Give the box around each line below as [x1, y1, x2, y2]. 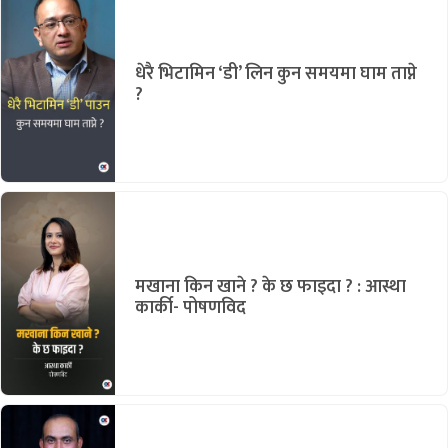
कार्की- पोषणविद [135, 292, 246, 323]
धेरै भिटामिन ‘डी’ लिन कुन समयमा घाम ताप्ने [135, 58, 417, 89]
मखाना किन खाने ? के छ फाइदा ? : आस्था [135, 271, 406, 302]
